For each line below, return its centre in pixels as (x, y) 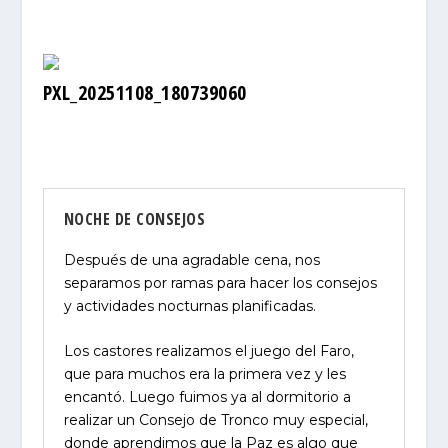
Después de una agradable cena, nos (191, 259)
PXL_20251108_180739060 (144, 92)
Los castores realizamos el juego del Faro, (208, 350)
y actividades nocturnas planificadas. (189, 305)
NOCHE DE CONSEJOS (134, 218)
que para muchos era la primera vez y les (204, 373)
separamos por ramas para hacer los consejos (220, 282)
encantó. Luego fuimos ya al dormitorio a (207, 396)
